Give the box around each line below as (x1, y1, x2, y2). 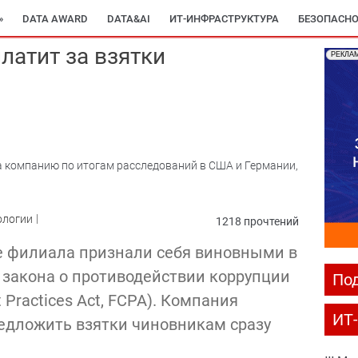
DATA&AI (107, 13, 150, 25)
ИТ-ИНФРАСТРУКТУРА (169, 13, 279, 25)
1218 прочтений (216, 214, 299, 228)
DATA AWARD (22, 13, 88, 25)
